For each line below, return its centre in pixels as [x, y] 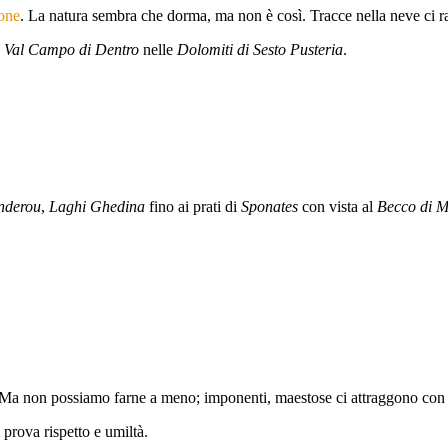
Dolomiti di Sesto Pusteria [260, 50]
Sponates [269, 207]
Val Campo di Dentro [71, 50]
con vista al [337, 207]
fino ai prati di [193, 207]
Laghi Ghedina [97, 207]
